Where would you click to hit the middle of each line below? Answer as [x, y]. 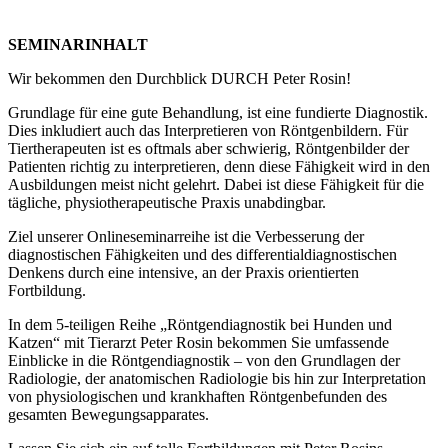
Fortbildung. [47, 290]
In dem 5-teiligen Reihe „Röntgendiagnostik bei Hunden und [200, 324]
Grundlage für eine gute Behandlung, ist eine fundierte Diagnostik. [218, 112]
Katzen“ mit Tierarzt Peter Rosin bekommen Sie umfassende [198, 342]
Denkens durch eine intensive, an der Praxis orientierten [183, 272]
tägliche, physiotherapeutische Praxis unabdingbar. [167, 202]
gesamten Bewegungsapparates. [108, 414]
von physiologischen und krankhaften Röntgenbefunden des [197, 396]
